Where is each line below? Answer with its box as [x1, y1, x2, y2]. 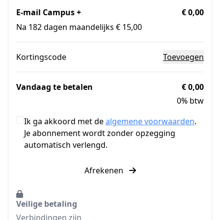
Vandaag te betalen [16, 82, 93, 92]
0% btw [177, 95, 204, 106]
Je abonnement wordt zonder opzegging [24, 128, 175, 138]
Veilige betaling [16, 198, 77, 209]
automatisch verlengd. [24, 139, 108, 150]
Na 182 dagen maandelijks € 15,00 [16, 22, 142, 32]
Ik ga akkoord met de [24, 116, 106, 127]
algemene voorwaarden [106, 116, 194, 127]
